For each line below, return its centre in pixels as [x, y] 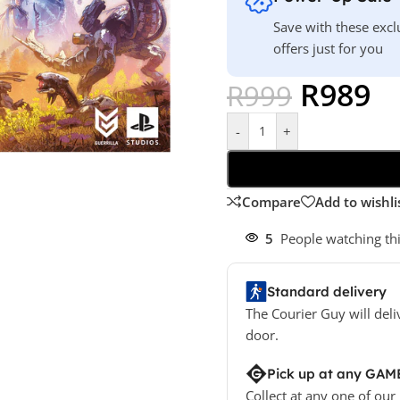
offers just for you [328, 48]
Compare [271, 201]
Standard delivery [326, 291]
